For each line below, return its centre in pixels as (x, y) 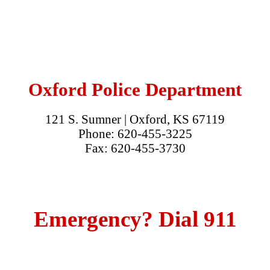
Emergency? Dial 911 (135, 219)
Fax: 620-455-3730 (135, 148)
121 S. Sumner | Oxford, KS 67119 (135, 119)
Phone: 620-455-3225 (135, 134)
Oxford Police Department (135, 89)
